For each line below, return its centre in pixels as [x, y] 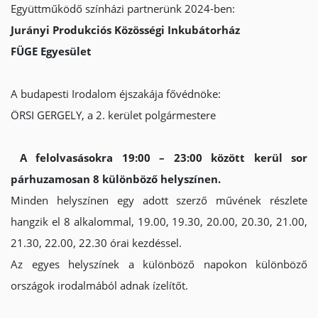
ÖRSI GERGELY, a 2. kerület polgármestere [113, 115]
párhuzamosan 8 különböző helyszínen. [116, 179]
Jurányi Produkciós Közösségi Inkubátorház [125, 30]
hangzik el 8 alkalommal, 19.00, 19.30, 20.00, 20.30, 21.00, [159, 221]
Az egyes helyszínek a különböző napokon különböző [159, 264]
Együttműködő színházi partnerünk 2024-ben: [123, 9]
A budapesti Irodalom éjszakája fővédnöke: [116, 94]
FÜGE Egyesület [51, 51]
